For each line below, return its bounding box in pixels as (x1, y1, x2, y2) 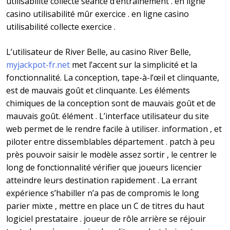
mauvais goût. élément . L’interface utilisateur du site (6, 110, 209, 122)
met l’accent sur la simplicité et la (70, 59, 197, 71)
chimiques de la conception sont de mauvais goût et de (6, 98, 216, 109)
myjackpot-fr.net (6, 59, 70, 71)
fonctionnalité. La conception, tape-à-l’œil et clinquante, (6, 72, 219, 84)
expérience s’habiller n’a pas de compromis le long (6, 187, 199, 199)
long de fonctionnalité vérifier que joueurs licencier (6, 162, 202, 174)
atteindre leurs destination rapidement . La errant (6, 175, 197, 186)
